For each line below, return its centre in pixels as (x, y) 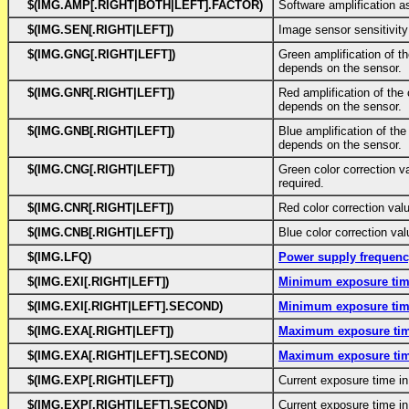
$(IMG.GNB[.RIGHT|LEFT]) (101, 131)
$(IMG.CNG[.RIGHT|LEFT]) (101, 169)
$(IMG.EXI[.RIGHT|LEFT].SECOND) (125, 306)
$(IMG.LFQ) (59, 257)
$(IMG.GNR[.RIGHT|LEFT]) (101, 92)
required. (301, 183)
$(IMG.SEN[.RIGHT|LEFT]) (100, 29)
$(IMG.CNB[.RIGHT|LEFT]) (100, 232)
